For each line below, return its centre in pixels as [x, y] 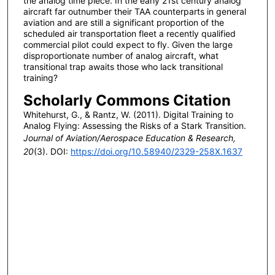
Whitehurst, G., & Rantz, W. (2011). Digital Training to [128, 115]
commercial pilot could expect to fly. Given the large [128, 45]
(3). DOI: [52, 152]
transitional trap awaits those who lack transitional [123, 67]
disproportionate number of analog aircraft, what [121, 56]
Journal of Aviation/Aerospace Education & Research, [129, 138]
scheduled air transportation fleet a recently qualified [129, 34]
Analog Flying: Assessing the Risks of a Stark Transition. [134, 126]
